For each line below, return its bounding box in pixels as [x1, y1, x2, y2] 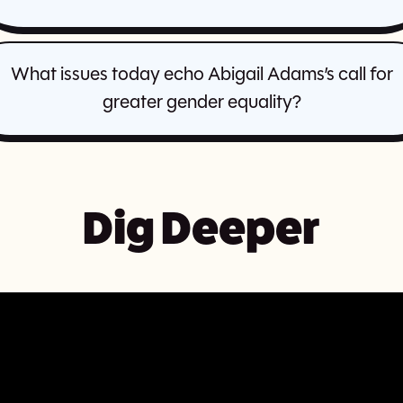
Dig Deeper [83, 201, 320, 255]
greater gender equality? [102, 94, 301, 113]
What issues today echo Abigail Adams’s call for [10, 66, 393, 85]
